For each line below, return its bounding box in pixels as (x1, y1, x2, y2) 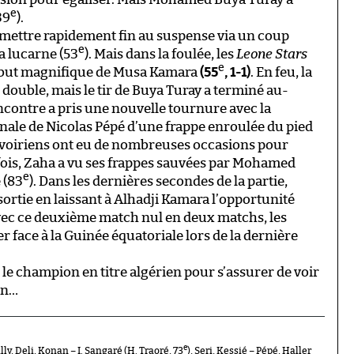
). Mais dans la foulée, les (85, 47, 236, 61)
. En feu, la (250, 65, 312, 79)
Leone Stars (236, 47, 307, 61)
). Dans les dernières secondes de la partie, (29, 174, 288, 188)
